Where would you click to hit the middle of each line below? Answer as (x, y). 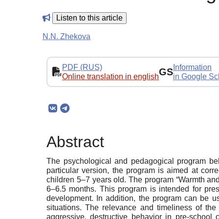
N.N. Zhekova (66, 36)
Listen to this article (89, 18)
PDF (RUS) (82, 67)
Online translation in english (110, 76)
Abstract (75, 142)
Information (192, 67)
